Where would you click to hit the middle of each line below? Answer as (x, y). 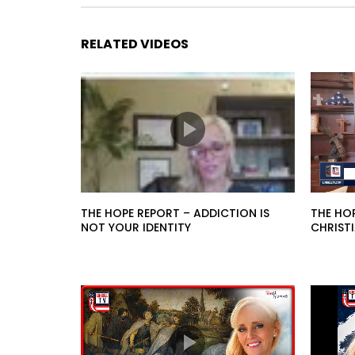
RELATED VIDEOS (135, 44)
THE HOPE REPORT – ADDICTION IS (175, 213)
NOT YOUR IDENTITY (136, 227)
